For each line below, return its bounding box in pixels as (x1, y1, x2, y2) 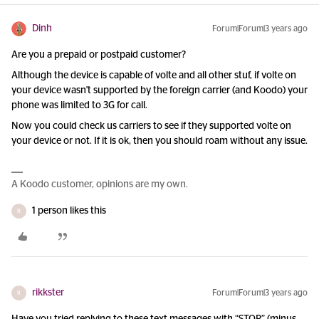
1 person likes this (32, 206, 106, 216)
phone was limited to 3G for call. (11, 100, 147, 110)
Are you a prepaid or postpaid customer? (11, 50, 186, 60)
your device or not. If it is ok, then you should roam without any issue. (11, 136, 308, 146)
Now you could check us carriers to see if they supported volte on (11, 121, 291, 131)
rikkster (32, 288, 64, 298)
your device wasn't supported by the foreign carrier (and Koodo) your (11, 85, 308, 95)
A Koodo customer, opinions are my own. (11, 179, 188, 189)
